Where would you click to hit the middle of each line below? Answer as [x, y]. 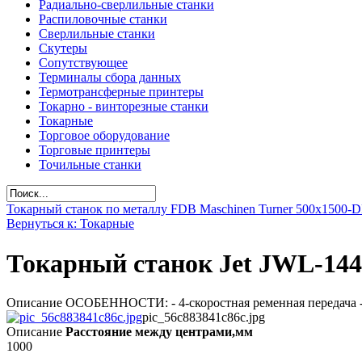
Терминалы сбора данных [110, 78]
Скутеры [63, 48]
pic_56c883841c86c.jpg [204, 318]
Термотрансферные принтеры [121, 92]
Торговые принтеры [95, 150]
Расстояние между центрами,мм [159, 332]
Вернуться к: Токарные [70, 224]
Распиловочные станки [103, 19]
